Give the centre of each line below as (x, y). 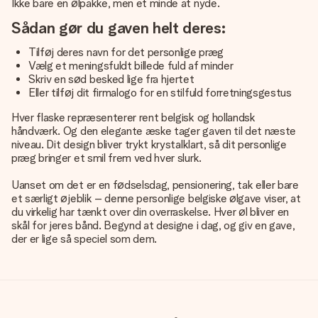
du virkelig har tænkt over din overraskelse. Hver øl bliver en (150, 212)
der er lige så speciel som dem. (84, 239)
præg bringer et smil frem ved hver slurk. (106, 158)
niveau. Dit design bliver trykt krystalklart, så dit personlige (149, 144)
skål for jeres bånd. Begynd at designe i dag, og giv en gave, (153, 225)
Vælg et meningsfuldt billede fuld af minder (131, 66)
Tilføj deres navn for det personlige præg (126, 52)
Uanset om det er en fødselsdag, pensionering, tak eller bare (155, 185)
